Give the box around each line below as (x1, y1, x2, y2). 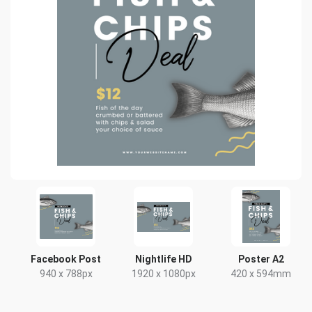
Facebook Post (31, 253, 102, 265)
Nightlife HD (134, 253, 192, 265)
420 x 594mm (231, 268, 292, 279)
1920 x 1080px (131, 268, 196, 279)
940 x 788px (39, 268, 93, 279)
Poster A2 (237, 253, 284, 265)
